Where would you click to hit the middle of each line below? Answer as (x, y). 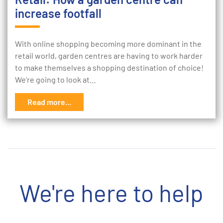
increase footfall (58, 13)
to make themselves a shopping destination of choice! (109, 67)
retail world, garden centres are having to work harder (109, 56)
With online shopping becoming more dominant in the (108, 44)
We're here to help (111, 193)
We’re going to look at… (56, 79)
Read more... (49, 102)
